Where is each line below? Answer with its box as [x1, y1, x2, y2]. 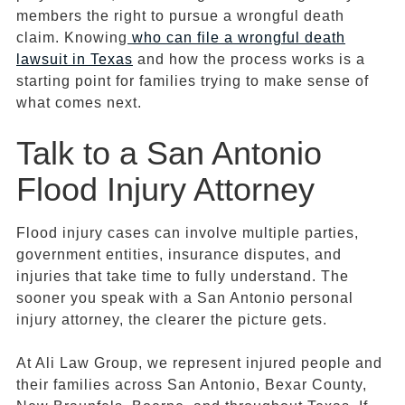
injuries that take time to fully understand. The [16, 268, 349, 285]
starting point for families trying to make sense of [16, 73, 369, 89]
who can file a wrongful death [132, 30, 345, 46]
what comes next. [16, 95, 142, 111]
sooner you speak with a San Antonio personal [16, 290, 353, 306]
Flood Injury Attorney [16, 171, 315, 209]
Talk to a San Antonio [16, 135, 322, 173]
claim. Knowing [16, 30, 127, 46]
